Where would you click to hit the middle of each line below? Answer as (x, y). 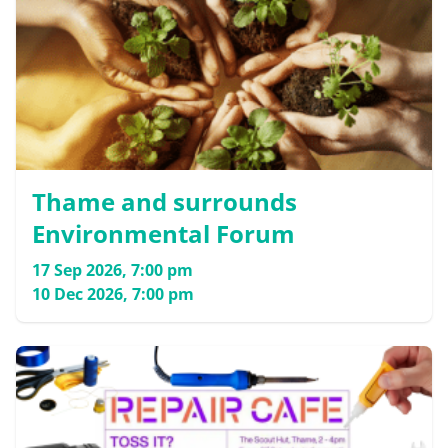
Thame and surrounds (164, 202)
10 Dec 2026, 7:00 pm (113, 294)
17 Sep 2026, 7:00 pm (112, 270)
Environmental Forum (163, 234)
